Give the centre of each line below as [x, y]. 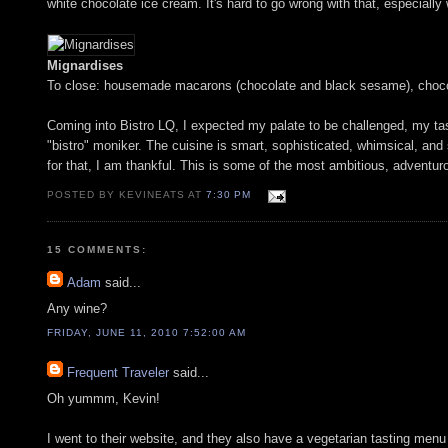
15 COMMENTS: [97, 249]
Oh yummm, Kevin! [103, 399]
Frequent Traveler [118, 372]
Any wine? [77, 309]
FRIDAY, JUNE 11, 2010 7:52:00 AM [147, 333]
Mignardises [85, 65]
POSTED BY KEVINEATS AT [127, 194]
